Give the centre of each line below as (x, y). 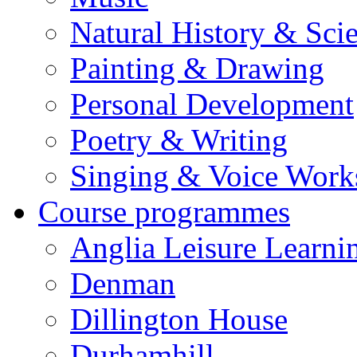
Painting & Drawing (197, 68)
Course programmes (164, 212)
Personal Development (212, 104)
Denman (123, 283)
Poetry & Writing (179, 140)
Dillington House (179, 319)
